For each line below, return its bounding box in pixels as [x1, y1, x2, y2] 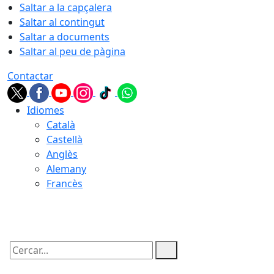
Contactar [7, 69, 53, 83]
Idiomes [27, 103, 64, 117]
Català [46, 118, 75, 131]
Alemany [46, 162, 86, 176]
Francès [46, 177, 83, 190]
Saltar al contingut [20, 15, 105, 29]
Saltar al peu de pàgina [20, 45, 125, 58]
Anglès [46, 147, 78, 161]
